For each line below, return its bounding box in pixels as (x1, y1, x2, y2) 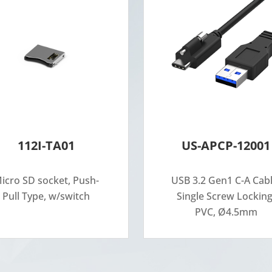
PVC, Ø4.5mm (194, 205, 257, 219)
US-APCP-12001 (182, 137, 270, 154)
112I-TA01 (18, 137, 75, 154)
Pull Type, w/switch (2, 189, 90, 203)
